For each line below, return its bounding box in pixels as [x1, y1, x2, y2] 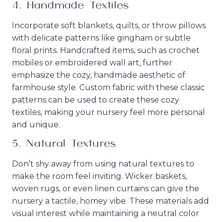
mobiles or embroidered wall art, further [12, 57, 172, 67]
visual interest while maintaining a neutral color [12, 209, 199, 219]
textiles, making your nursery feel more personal [12, 107, 205, 117]
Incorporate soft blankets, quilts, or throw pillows [12, 20, 206, 30]
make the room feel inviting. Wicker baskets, [12, 171, 187, 181]
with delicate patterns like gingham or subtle [12, 33, 191, 43]
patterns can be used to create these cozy [12, 95, 179, 105]
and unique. [12, 119, 60, 129]
